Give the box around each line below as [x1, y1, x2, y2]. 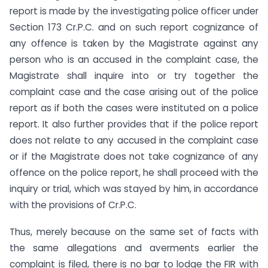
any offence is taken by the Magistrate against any [10, 37, 258, 50]
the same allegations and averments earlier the [10, 241, 258, 254]
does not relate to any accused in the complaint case [10, 134, 258, 147]
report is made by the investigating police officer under [10, 5, 258, 18]
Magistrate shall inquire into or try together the [10, 69, 258, 83]
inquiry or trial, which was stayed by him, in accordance [10, 182, 258, 196]
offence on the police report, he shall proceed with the [10, 166, 258, 179]
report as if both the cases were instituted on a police [10, 102, 258, 115]
